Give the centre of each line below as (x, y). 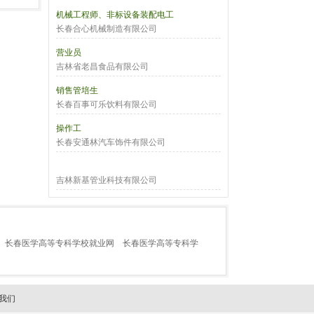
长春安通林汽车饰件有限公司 (111, 142)
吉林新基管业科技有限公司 (107, 180)
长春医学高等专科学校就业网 (60, 243)
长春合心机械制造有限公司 (107, 29)
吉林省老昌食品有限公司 (102, 67)
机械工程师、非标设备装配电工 (115, 15)
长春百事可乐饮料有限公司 (107, 104)
